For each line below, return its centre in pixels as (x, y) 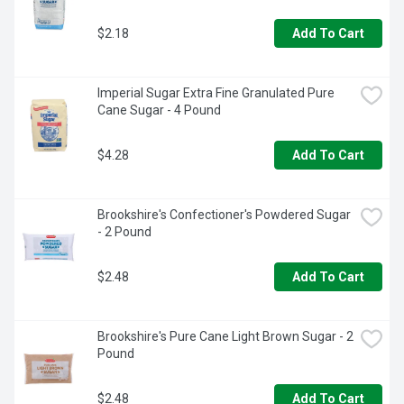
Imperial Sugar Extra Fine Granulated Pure (216, 93)
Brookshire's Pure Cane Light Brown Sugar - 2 (225, 337)
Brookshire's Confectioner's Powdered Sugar (224, 215)
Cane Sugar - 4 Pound (159, 110)
